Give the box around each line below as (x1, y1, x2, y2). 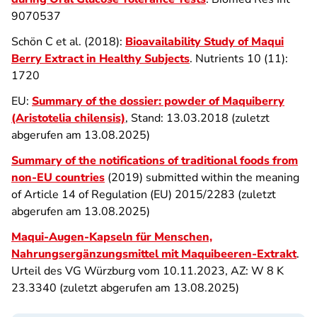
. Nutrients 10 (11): (190, 51, 288, 67)
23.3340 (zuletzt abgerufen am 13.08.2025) (11, 280, 239, 296)
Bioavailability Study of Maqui (125, 34, 284, 50)
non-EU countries (11, 170, 105, 185)
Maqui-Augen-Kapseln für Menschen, (11, 229, 212, 245)
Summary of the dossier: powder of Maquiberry (32, 93, 284, 109)
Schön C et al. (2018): (11, 34, 125, 50)
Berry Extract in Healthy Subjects (11, 51, 190, 67)
